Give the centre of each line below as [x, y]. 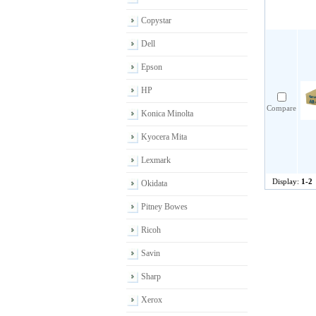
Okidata [154, 183]
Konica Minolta [167, 114]
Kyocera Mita [164, 137]
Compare [281, 108]
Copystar [156, 20]
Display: [287, 181]
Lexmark [156, 160]
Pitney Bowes [164, 207]
